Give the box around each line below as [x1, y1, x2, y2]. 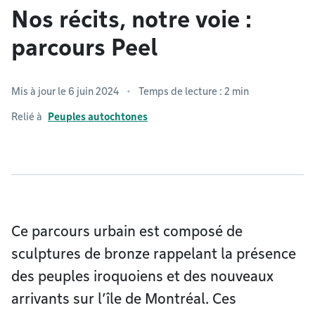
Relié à [11, 111, 42, 122]
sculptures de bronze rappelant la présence [11, 245, 296, 262]
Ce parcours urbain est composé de [11, 223, 243, 240]
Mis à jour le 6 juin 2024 [11, 86, 119, 97]
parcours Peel [11, 34, 157, 61]
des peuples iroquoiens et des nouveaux [11, 268, 274, 285]
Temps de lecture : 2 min [139, 86, 249, 97]
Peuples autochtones [48, 111, 148, 122]
